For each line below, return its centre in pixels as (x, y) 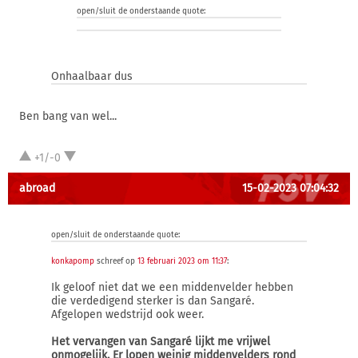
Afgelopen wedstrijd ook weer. (127, 314)
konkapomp (73, 261)
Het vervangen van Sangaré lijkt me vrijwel (161, 342)
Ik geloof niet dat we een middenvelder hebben (172, 287)
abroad (37, 188)
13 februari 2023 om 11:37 (182, 261)
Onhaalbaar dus (92, 76)
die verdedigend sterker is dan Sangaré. (153, 301)
